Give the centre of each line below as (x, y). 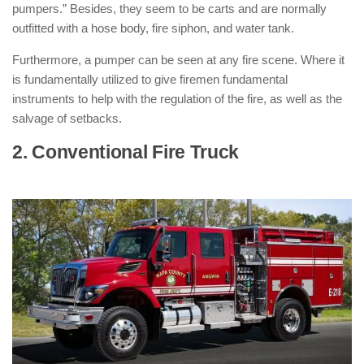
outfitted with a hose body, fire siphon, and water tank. (153, 28)
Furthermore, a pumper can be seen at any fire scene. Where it (178, 60)
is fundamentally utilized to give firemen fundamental (150, 79)
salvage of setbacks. (67, 118)
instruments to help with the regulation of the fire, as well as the (177, 99)
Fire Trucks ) (67, 176)
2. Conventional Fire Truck (126, 152)
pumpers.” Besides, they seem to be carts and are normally (169, 9)
